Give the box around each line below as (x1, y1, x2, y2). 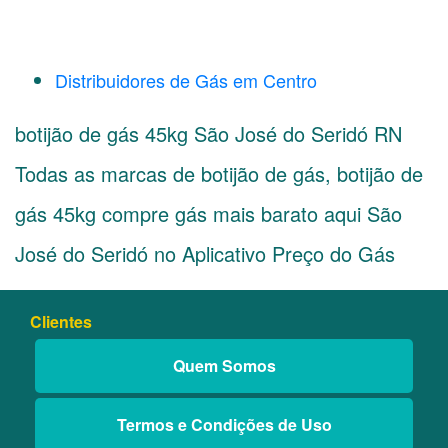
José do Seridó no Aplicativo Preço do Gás (15, 239, 395, 268)
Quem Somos (172, 354, 276, 377)
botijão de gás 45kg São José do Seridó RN (15, 119, 402, 148)
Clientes (30, 310, 92, 333)
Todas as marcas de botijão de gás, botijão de (15, 159, 423, 188)
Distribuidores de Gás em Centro (55, 67, 317, 93)
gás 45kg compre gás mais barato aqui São (15, 199, 402, 228)
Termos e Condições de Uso (116, 413, 332, 436)
